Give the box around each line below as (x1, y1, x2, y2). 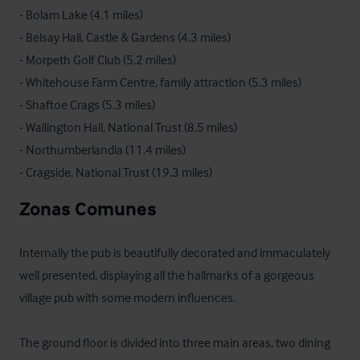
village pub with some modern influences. (19, 289, 238, 305)
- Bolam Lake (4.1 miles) (19, 6, 143, 22)
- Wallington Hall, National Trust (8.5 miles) (19, 119, 237, 135)
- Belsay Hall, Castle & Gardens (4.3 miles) (19, 29, 231, 45)
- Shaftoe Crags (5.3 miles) (19, 96, 155, 112)
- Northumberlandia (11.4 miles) (19, 141, 186, 157)
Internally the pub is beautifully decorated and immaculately (19, 244, 330, 260)
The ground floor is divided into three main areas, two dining (19, 334, 330, 350)
